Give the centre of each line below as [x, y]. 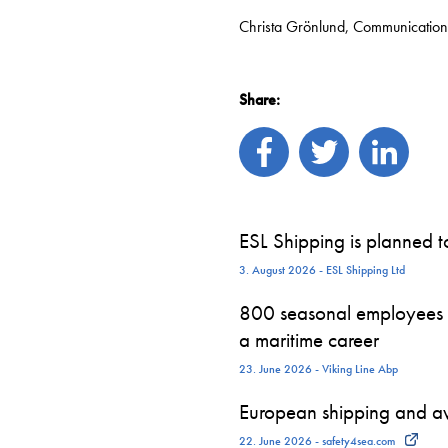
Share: [259, 99]
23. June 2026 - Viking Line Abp [318, 369]
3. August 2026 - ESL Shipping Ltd [322, 270]
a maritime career [309, 339]
